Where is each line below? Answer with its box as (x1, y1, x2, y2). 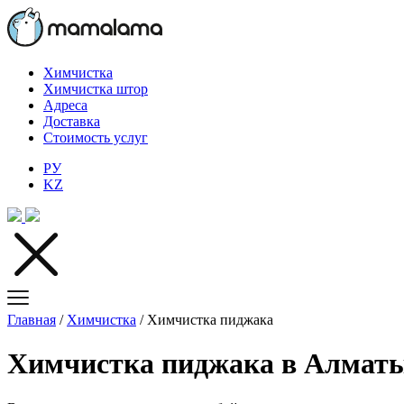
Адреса (43, 97, 87, 113)
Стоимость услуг (43, 130, 148, 145)
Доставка (43, 114, 100, 129)
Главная (7, 312, 56, 327)
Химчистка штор (43, 81, 148, 96)
